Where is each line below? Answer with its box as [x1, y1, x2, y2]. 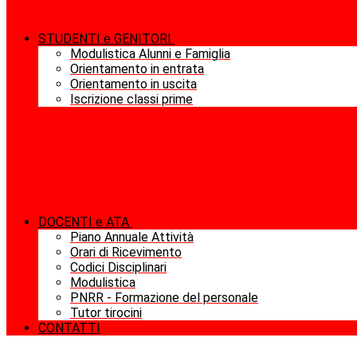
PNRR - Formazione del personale [70, 290, 258, 306]
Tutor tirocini [70, 305, 142, 321]
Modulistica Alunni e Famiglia [70, 46, 230, 62]
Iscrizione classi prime [70, 92, 193, 108]
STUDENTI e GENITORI [38, 31, 171, 47]
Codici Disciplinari [70, 260, 167, 276]
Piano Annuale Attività [70, 229, 194, 245]
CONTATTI [38, 320, 100, 336]
